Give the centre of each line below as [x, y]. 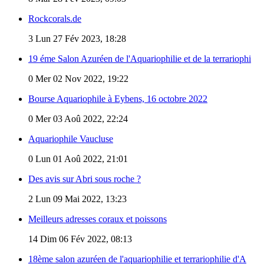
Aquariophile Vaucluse [71, 138]
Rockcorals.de [55, 18]
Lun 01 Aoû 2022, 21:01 [80, 159]
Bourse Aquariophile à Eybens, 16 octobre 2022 [118, 98]
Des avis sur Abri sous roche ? [85, 179]
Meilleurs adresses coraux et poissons [98, 219]
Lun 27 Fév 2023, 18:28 [80, 38]
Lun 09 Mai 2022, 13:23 [80, 199]
